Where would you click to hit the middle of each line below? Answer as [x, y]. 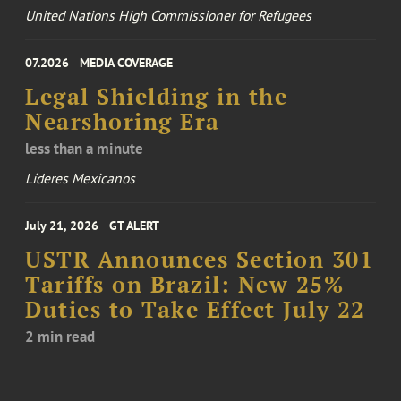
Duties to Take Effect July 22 [195, 310]
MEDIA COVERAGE [127, 63]
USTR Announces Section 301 [200, 260]
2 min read [60, 337]
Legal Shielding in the [157, 97]
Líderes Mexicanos [81, 179]
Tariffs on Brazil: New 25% [185, 285]
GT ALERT [135, 226]
